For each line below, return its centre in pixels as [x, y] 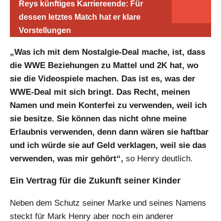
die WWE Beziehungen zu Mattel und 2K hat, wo [104, 66]
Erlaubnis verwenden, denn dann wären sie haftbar [109, 132]
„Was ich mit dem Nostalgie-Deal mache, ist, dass [108, 52]
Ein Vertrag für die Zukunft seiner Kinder [95, 181]
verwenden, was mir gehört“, [67, 159]
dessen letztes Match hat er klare [80, 17]
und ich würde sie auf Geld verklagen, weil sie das [108, 146]
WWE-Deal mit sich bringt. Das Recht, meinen [100, 92]
